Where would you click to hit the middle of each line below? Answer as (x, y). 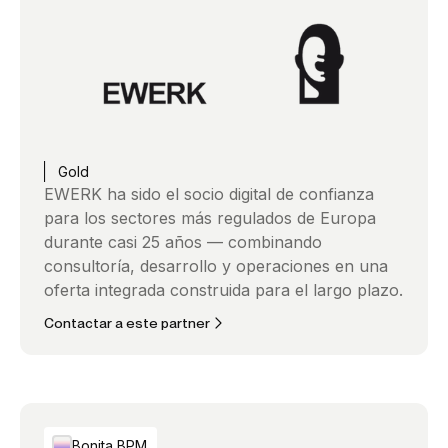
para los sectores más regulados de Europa (210, 218)
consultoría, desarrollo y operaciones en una (216, 266)
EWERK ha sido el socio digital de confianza (209, 194)
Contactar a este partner (127, 322)
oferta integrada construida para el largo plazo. (223, 290)
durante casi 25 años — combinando (183, 242)
